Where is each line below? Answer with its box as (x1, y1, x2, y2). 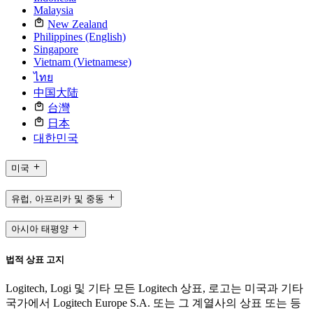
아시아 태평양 (11, 224, 68, 235)
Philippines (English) (34, 31, 126, 43)
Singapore (34, 43, 78, 56)
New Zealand (48, 18, 108, 31)
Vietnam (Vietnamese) (34, 56, 131, 68)
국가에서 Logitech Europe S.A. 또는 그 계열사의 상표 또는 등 (6, 296, 301, 309)
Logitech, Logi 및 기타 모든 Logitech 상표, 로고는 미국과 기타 (6, 282, 303, 294)
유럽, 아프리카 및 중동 (11, 193, 104, 204)
